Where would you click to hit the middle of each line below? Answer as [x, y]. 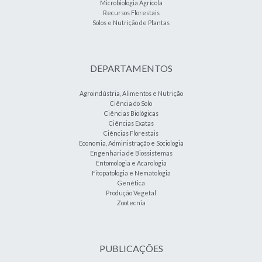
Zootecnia [131, 203]
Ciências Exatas [131, 123]
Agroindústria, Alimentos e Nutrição [131, 93]
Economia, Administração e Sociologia [131, 143]
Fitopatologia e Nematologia [131, 173]
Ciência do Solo [131, 103]
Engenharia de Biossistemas [131, 153]
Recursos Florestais [131, 13]
